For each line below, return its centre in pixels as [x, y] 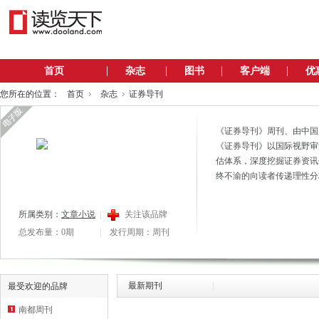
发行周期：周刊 [140, 232]
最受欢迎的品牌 [38, 286]
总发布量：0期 [46, 232]
